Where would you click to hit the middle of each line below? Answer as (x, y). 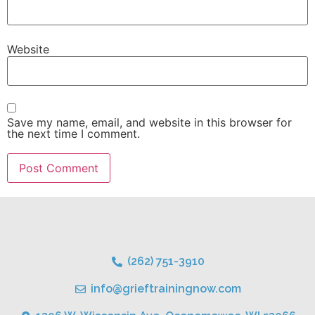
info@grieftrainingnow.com (166, 289)
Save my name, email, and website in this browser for (149, 122)
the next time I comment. (73, 134)
